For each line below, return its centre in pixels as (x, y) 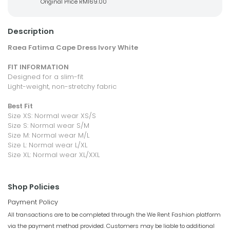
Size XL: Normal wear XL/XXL (54, 155)
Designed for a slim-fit (45, 76)
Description (31, 31)
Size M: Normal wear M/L (49, 135)
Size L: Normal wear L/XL (47, 145)
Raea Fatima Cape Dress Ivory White (73, 47)
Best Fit (20, 106)
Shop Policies (34, 187)
